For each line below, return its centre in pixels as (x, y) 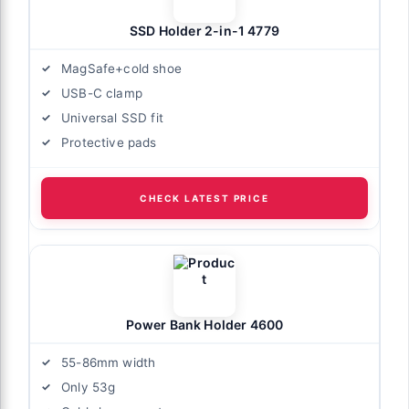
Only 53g (89, 387)
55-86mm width (109, 362)
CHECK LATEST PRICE (204, 198)
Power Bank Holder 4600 (204, 324)
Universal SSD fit (112, 117)
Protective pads (109, 142)
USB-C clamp (102, 93)
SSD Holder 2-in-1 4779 (204, 30)
